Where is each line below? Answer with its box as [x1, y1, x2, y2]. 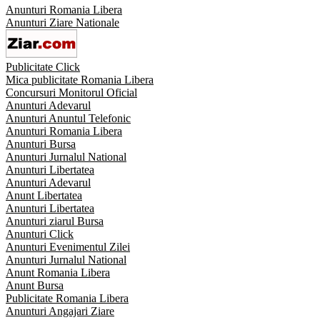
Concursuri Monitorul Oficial [6, 86, 137, 99]
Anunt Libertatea [6, 189, 82, 201]
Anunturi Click [6, 227, 74, 240]
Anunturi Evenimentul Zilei [6, 240, 130, 253]
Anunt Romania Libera [6, 266, 110, 279]
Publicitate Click [6, 60, 80, 73]
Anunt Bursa [6, 279, 64, 291]
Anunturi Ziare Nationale [6, 16, 119, 29]
